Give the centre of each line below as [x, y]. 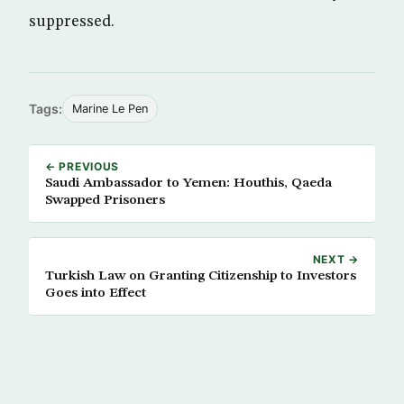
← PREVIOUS [83, 166]
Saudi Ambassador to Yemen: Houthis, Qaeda [188, 183]
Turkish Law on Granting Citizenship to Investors [201, 275]
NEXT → [335, 259]
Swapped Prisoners [105, 200]
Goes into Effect [96, 293]
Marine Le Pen [110, 108]
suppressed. [72, 21]
